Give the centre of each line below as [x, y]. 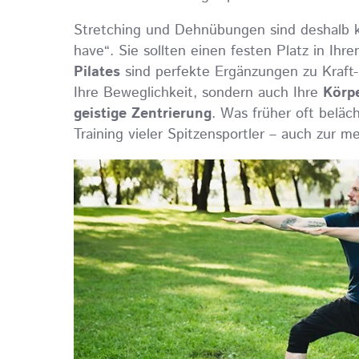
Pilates [97, 73]
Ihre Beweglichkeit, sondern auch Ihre [198, 93]
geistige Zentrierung [143, 114]
